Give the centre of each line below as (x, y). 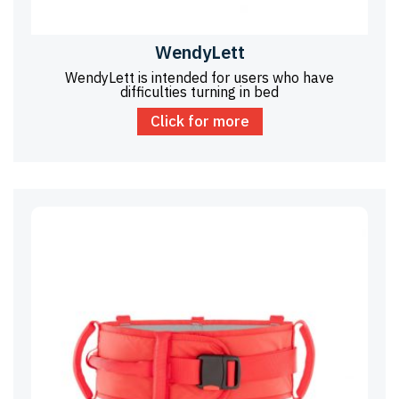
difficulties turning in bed (199, 92)
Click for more (199, 122)
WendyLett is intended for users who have (199, 78)
